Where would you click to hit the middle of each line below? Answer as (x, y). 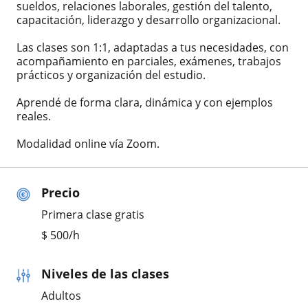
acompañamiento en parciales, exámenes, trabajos (149, 61)
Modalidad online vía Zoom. (88, 144)
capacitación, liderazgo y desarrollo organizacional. (148, 20)
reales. (34, 116)
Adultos (61, 296)
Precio (60, 192)
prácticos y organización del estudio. (111, 75)
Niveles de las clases (105, 274)
